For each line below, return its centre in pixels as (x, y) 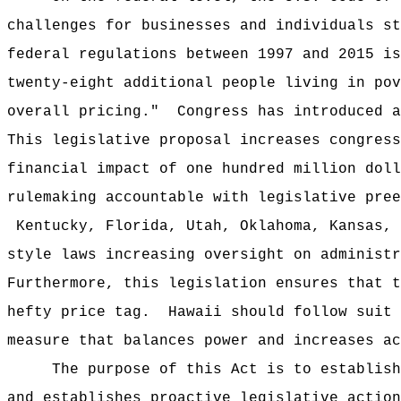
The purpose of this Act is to (186, 370)
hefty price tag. (79, 312)
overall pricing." (83, 112)
